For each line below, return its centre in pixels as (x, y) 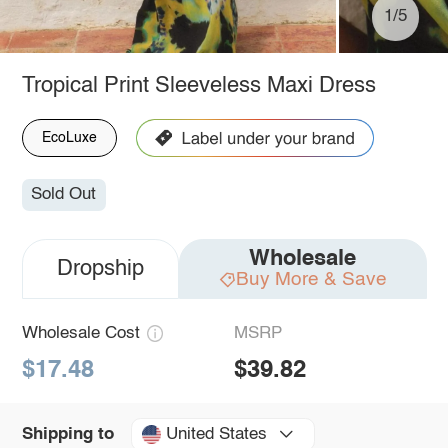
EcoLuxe (69, 137)
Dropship (100, 269)
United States (216, 434)
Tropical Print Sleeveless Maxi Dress (198, 85)
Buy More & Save (311, 280)
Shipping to (67, 434)
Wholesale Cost (80, 334)
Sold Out (64, 195)
